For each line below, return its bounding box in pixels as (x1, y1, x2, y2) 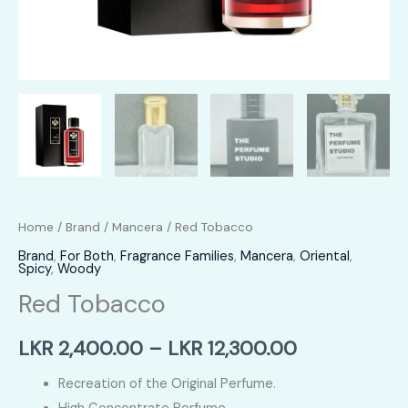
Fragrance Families (120, 248, 234, 266)
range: (296, 371, 354, 398)
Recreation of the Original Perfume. (57, 374, 276, 393)
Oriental (300, 248, 350, 266)
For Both (60, 248, 114, 266)
